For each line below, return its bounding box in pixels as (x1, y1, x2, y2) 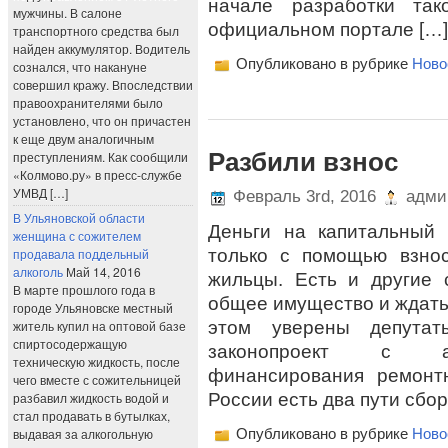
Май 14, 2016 (66, 263, 141, 280)
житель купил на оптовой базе (13, 317, 186, 334)
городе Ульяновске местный (13, 299, 173, 316)
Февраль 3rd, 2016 (228, 187, 381, 206)
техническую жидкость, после (13, 353, 180, 370)
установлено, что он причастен (13, 112, 191, 129)
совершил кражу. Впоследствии (13, 76, 193, 93)
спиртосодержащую (13, 335, 127, 352)
